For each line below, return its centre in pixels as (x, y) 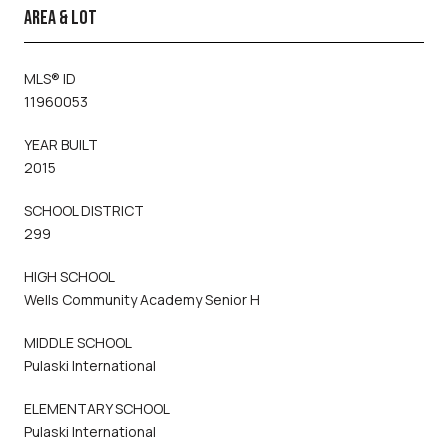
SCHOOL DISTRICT (84, 210)
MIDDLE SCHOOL (78, 342)
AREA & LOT (60, 17)
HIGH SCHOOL (69, 276)
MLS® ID (50, 78)
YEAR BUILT (61, 144)
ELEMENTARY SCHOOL (97, 408)
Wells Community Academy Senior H (142, 299)
